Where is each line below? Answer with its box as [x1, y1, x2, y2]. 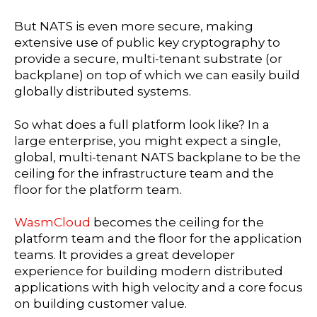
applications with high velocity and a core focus [14, 280, 303, 295]
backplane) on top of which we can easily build [14, 67, 300, 82]
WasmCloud [14, 215, 93, 230]
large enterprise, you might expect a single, [14, 133, 281, 148]
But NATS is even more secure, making [14, 18, 253, 33]
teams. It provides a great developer [14, 248, 235, 263]
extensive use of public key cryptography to [14, 35, 280, 50]
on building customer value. [14, 296, 187, 311]
